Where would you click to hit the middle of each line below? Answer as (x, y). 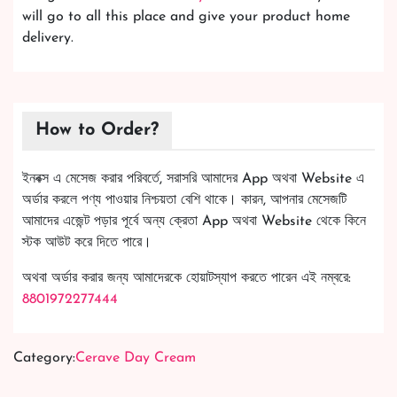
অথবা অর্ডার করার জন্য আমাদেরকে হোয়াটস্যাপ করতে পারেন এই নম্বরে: (187, 278)
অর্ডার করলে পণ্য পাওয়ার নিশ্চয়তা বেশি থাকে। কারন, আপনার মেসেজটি (184, 200)
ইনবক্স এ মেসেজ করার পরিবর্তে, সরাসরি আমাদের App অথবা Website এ (193, 179)
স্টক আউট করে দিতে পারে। (87, 242)
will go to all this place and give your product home (186, 16)
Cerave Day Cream (136, 358)
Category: (44, 358)
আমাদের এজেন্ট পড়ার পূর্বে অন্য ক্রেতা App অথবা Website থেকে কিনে (194, 221)
